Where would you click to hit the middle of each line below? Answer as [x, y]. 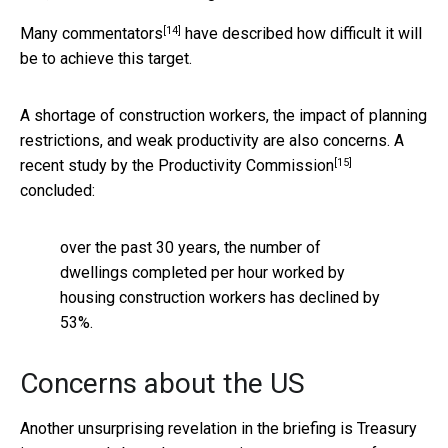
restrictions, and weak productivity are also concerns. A [212, 141]
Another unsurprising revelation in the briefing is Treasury [218, 429]
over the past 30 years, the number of [190, 248]
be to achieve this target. [106, 59]
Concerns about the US [162, 384]
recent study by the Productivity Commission [177, 166]
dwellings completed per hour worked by [202, 273]
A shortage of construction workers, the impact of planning [223, 116]
